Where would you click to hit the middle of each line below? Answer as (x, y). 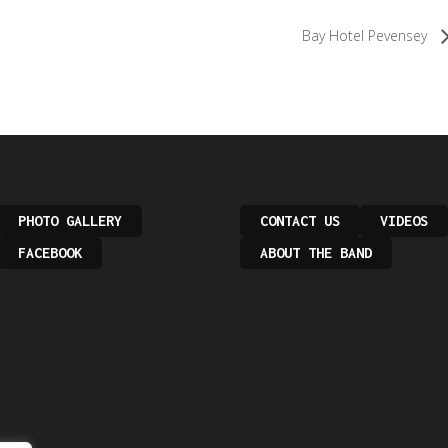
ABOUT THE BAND (316, 253)
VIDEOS (404, 221)
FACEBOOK (49, 253)
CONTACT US (300, 221)
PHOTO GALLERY (69, 221)
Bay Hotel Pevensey (366, 35)
